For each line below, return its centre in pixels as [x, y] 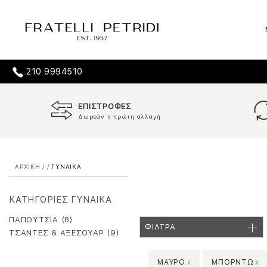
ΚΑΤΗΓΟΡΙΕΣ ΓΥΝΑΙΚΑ [60, 200]
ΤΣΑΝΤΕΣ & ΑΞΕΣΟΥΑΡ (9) [64, 233]
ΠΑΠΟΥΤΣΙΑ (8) [41, 220]
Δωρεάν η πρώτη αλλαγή [120, 116]
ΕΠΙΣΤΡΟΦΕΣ [105, 106]
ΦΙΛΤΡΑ [160, 227]
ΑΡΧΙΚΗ [28, 166]
